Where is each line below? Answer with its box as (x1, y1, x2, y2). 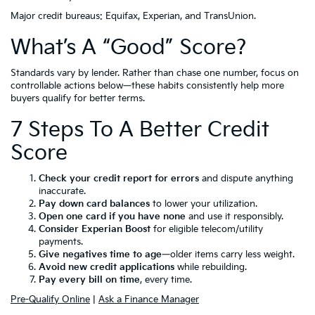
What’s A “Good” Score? (11, 35, 246, 60)
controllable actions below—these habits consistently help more (11, 80, 284, 91)
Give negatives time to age (39, 249, 162, 260)
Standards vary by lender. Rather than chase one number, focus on (11, 67, 299, 79)
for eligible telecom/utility (150, 224, 263, 235)
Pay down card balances (39, 198, 150, 210)
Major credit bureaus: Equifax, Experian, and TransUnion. (11, 11, 256, 22)
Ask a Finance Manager (98, 294, 199, 305)
